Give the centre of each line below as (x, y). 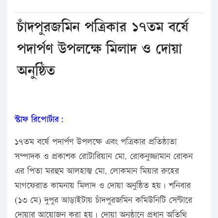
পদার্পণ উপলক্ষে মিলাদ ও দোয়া (100, 49)
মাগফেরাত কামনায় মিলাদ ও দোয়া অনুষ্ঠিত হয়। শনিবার (103, 185)
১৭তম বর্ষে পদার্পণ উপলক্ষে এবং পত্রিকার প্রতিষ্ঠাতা (96, 142)
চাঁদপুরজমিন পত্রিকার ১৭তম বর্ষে (103, 27)
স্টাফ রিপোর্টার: (39, 119)
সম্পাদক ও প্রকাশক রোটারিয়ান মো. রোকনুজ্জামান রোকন (104, 156)
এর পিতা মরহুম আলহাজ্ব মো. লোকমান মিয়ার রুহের (97, 171)
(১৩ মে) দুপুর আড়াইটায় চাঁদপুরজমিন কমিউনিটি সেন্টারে (103, 200)
